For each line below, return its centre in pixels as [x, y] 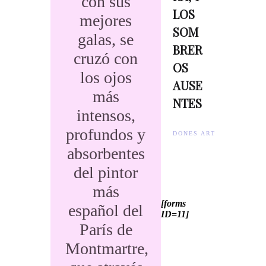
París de [106, 229]
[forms [174, 203]
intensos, [106, 115]
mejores [106, 20]
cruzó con [106, 58]
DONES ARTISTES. [207, 133]
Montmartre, [107, 248]
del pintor [106, 172]
